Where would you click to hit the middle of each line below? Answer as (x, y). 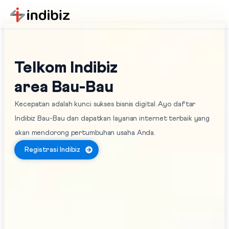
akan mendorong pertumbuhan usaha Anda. (85, 133)
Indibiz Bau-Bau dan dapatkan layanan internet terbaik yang (112, 119)
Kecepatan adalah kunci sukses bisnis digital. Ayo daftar (105, 104)
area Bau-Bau (64, 87)
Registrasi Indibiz (53, 150)
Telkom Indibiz (66, 68)
